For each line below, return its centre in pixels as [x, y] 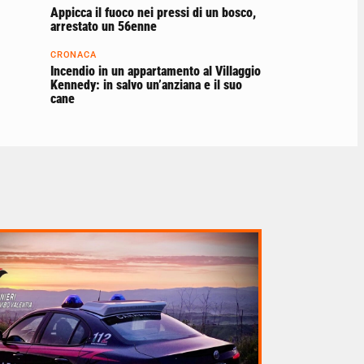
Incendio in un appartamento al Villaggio [156, 71]
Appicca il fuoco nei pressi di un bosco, [153, 13]
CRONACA [74, 55]
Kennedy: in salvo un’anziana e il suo [146, 85]
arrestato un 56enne [104, 27]
